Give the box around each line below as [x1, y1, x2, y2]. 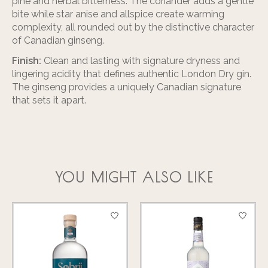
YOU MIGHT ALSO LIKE [54, 169, 214, 185]
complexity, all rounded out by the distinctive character [12, 21, 254, 33]
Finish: [12, 54, 41, 66]
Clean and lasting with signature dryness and [41, 54, 240, 66]
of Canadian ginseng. [12, 34, 104, 46]
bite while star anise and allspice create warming [12, 8, 224, 20]
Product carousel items [12, 205, 114, 217]
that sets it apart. [12, 94, 86, 106]
